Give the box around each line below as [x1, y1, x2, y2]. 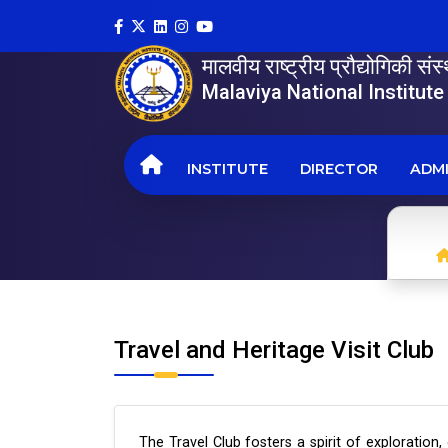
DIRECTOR [300, 160, 378, 178]
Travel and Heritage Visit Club [114, 336, 434, 364]
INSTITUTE [187, 160, 268, 178]
